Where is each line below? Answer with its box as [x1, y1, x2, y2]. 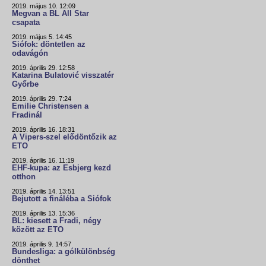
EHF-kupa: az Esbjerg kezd [12, 163, 111, 172]
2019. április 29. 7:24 [12, 94, 71, 102]
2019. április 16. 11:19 [12, 156, 74, 164]
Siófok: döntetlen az [12, 40, 85, 49]
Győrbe [12, 80, 39, 88]
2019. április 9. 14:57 [12, 240, 71, 248]
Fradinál [12, 110, 42, 119]
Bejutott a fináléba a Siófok [12, 194, 111, 203]
